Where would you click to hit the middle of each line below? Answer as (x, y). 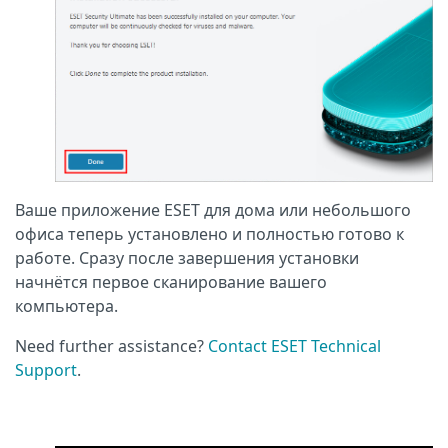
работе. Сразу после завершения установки (187, 257)
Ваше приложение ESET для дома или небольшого (213, 209)
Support (46, 369)
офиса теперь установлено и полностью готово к (209, 233)
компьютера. (66, 305)
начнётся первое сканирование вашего (171, 281)
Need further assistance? (111, 345)
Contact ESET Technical (294, 345)
